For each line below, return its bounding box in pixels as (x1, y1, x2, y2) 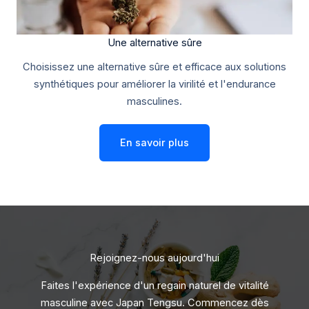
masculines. (127, 94, 182, 108)
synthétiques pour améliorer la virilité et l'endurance (33, 77, 276, 90)
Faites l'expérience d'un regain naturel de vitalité (40, 279, 269, 292)
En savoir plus (120, 136, 189, 149)
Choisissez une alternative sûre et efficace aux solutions (23, 60, 286, 73)
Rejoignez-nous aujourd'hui (90, 251, 219, 264)
